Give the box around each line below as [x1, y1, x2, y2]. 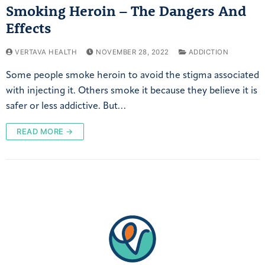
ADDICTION [186, 48, 228, 57]
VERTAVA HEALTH [12, 48, 77, 57]
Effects [6, 19, 51, 37]
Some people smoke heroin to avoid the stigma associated [6, 71, 259, 81]
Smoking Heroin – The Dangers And [6, 2, 246, 20]
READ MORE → [17, 127, 73, 137]
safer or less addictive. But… [6, 102, 125, 112]
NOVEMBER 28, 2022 [96, 48, 169, 57]
